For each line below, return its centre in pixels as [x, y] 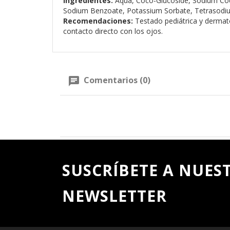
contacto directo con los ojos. [113, 31]
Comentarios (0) [116, 80]
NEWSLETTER [114, 196]
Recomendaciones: [98, 21]
